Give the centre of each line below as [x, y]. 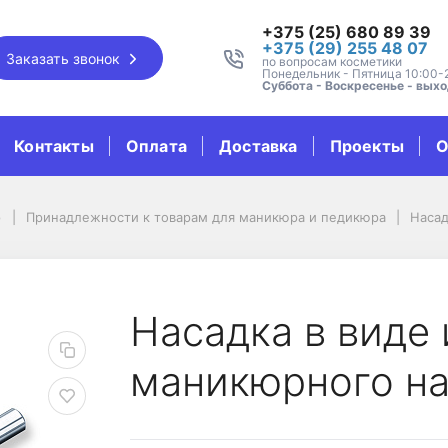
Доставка [258, 146]
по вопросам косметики [331, 61]
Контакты [54, 146]
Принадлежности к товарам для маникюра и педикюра [205, 217]
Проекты [367, 146]
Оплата [156, 146]
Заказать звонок [65, 58]
